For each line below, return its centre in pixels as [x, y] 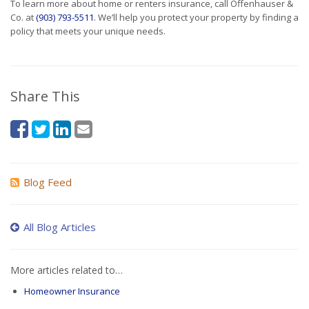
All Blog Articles [60, 227]
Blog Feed [48, 182]
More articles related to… [67, 270]
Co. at [23, 18]
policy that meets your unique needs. [88, 31]
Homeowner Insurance [72, 291]
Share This [45, 97]
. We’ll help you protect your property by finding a [196, 18]
